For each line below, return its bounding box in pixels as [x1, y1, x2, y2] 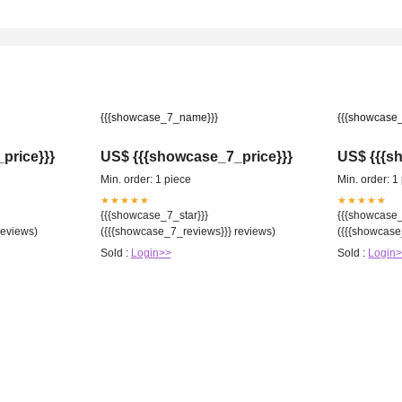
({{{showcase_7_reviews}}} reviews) [100, 224, 275, 238]
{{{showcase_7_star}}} [100, 208, 208, 222]
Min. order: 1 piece [100, 172, 191, 186]
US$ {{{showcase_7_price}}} [100, 148, 293, 164]
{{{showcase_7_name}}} [100, 110, 218, 124]
